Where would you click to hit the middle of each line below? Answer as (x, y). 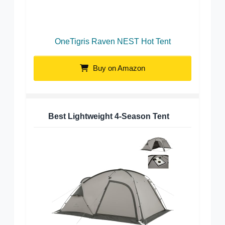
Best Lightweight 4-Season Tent (109, 117)
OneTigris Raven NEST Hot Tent (113, 42)
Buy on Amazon (118, 68)
